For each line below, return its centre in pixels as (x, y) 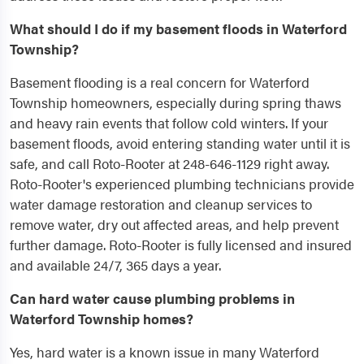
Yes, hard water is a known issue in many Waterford (165, 352)
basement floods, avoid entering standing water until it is (180, 143)
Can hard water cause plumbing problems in (152, 299)
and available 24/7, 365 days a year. (115, 265)
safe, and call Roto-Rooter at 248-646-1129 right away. (169, 164)
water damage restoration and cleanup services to (161, 204)
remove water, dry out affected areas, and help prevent (174, 225)
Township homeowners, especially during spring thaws (175, 103)
